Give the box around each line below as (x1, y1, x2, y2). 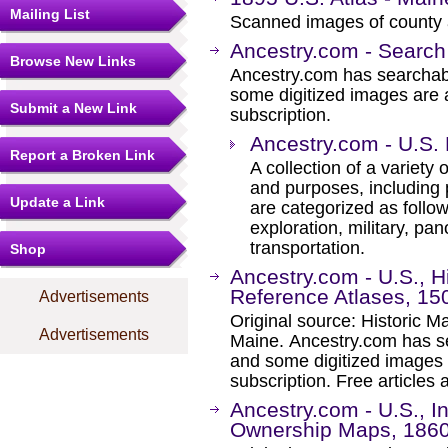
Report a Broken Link (10, 147, 155, 163)
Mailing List (10, 6, 90, 22)
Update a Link (10, 194, 105, 210)
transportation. (250, 238, 365, 258)
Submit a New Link (10, 100, 137, 116)
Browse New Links (10, 53, 136, 69)
